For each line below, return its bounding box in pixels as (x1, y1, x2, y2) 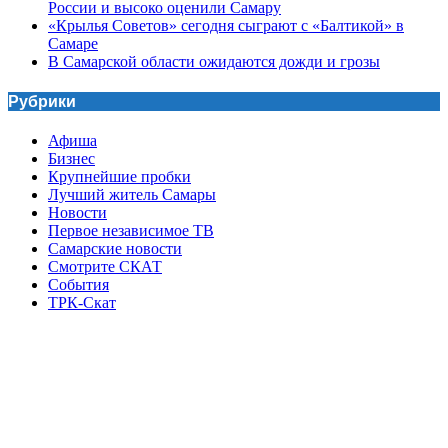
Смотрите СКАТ (48, 258, 162, 276)
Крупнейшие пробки (48, 168, 191, 186)
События (48, 276, 109, 294)
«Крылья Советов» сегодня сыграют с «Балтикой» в (48, 16, 404, 34)
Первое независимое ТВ (48, 222, 214, 240)
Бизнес (48, 150, 95, 168)
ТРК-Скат (48, 294, 116, 312)
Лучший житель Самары (48, 186, 216, 204)
